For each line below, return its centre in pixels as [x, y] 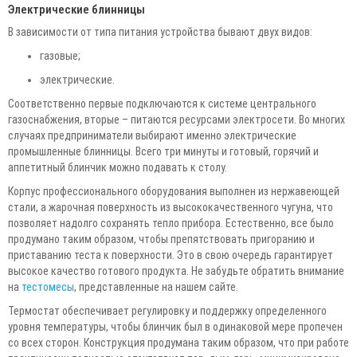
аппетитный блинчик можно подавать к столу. [118, 167]
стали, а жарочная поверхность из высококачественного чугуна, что [171, 207]
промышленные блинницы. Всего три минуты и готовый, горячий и [163, 151]
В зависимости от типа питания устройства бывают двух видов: [160, 31]
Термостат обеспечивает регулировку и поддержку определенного [167, 310]
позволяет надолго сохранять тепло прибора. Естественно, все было [171, 223]
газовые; [60, 55]
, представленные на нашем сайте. [156, 286]
